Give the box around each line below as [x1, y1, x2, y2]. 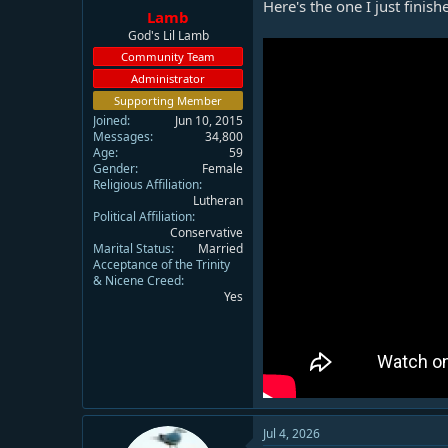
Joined [93, 111, 127, 129]
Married [198, 239, 243, 257]
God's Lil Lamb [127, 26, 209, 44]
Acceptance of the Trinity [93, 255, 230, 273]
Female [202, 159, 243, 177]
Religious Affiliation [93, 175, 199, 193]
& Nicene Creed [93, 271, 181, 289]
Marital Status [93, 239, 171, 257]
